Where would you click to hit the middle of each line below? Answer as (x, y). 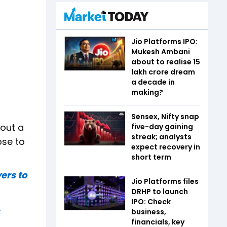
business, (149, 212)
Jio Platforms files (165, 181)
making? (147, 92)
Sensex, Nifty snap (165, 116)
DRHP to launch (160, 191)
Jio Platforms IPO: (164, 41)
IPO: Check (151, 201)
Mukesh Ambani (161, 51)
